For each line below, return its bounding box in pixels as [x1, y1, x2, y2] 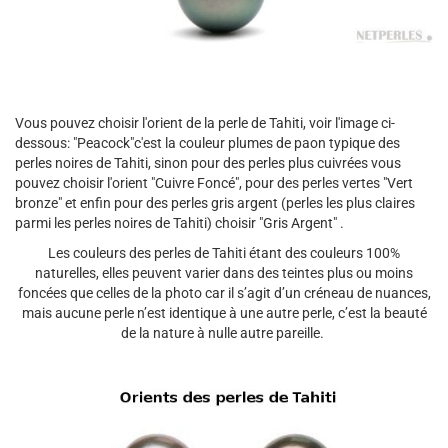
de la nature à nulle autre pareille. [121, 324, 327, 341]
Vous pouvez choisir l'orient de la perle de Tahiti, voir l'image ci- [15, 114, 395, 131]
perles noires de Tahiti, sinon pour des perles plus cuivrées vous [15, 154, 401, 171]
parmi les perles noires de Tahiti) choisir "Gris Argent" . [15, 214, 344, 231]
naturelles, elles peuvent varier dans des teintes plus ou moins [35, 264, 413, 281]
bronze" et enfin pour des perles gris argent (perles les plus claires [15, 194, 415, 211]
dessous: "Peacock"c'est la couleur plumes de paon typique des [15, 134, 400, 151]
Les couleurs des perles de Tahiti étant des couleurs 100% [48, 244, 400, 261]
